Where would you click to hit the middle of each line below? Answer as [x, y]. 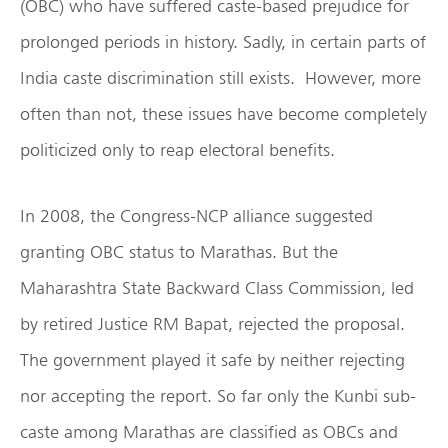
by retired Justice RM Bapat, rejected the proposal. [212, 323]
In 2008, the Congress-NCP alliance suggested [196, 215]
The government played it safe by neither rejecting [212, 359]
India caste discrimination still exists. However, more [220, 77]
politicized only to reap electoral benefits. [177, 149]
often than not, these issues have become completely [223, 113]
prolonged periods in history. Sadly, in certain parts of [223, 41]
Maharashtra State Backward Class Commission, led [217, 287]
